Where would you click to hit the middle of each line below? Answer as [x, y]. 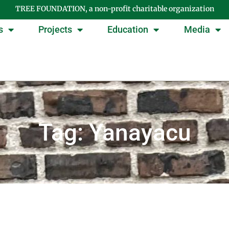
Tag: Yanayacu [114, 133]
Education [128, 30]
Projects [55, 30]
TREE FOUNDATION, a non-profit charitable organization [114, 9]
